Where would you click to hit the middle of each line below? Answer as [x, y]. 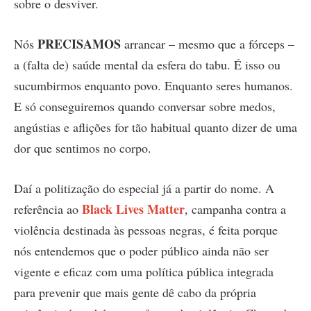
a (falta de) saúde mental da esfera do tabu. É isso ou [147, 65]
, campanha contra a [235, 209]
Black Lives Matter [133, 209]
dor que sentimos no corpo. [83, 148]
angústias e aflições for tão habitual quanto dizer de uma [155, 127]
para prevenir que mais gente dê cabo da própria [135, 292]
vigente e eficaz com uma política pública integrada [144, 271]
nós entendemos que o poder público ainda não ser [141, 250]
